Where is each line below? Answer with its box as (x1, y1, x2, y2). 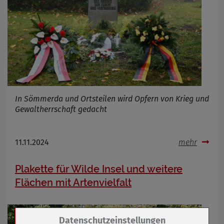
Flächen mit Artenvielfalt (15, 176, 131, 188)
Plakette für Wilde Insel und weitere (15, 162, 182, 175)
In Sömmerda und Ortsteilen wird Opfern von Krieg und (15, 93, 209, 103)
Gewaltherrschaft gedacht (15, 104, 107, 114)
